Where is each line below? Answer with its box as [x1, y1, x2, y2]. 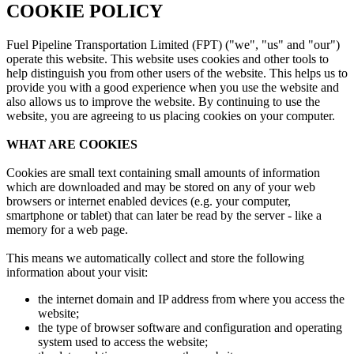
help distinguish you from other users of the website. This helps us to [6, 66, 348, 80]
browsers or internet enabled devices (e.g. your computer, [6, 194, 291, 208]
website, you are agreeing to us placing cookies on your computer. [6, 108, 335, 122]
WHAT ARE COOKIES [6, 137, 137, 151]
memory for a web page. [6, 222, 128, 236]
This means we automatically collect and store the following [6, 250, 304, 265]
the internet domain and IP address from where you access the [38, 292, 345, 306]
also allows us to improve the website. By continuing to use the [6, 94, 320, 108]
